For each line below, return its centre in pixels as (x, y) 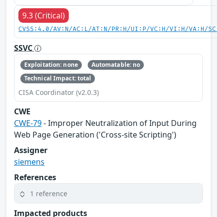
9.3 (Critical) (44, 15)
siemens (29, 162)
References (35, 178)
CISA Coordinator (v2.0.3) (59, 93)
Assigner (31, 150)
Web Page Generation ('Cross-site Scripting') (95, 135)
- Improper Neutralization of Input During (119, 123)
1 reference (49, 193)
